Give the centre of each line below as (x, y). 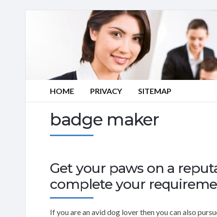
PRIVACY (106, 91)
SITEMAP (155, 91)
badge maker (104, 119)
